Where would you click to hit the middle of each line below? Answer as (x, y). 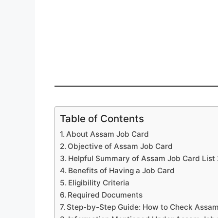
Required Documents (105, 195)
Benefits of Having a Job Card (122, 170)
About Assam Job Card (108, 134)
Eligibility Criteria (99, 182)
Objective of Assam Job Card (120, 146)
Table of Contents (102, 118)
